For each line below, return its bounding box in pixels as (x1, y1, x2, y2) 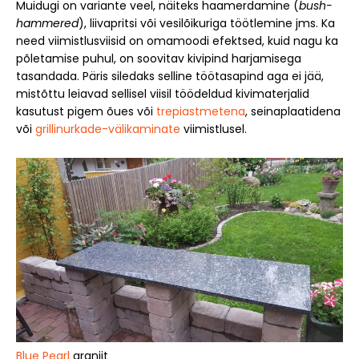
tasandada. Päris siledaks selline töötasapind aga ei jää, (16, 68, 324, 85)
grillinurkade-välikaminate (35, 121, 180, 138)
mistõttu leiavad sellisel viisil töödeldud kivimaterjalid (16, 86, 309, 103)
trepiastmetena (156, 103, 245, 120)
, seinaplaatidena (245, 103, 341, 120)
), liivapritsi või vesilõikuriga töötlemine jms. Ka (79, 15, 335, 32)
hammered (16, 15, 79, 32)
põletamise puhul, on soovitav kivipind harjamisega (16, 50, 301, 67)
